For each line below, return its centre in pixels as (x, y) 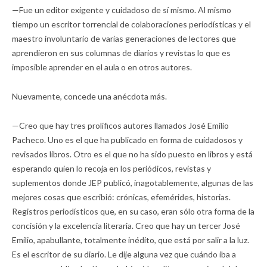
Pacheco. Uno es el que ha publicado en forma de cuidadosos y (127, 139)
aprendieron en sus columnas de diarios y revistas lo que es (121, 52)
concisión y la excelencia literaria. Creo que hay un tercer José (126, 225)
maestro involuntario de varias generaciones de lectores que (124, 38)
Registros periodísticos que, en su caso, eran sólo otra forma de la (133, 211)
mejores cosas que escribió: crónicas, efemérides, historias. (121, 197)
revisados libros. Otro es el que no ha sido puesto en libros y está (132, 154)
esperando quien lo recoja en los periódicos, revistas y (111, 168)
